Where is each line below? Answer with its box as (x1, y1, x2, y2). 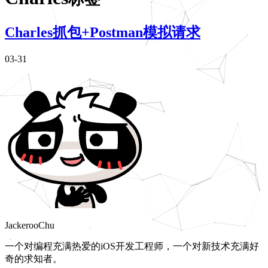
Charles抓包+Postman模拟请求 (5, 24, 200, 40)
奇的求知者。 (5, 253, 62, 264)
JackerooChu (5, 220, 54, 230)
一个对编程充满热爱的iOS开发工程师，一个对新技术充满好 (5, 240, 259, 251)
